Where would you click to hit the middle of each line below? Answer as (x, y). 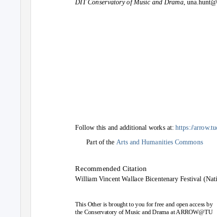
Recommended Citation (111, 169)
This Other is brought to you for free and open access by (144, 204)
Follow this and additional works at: (125, 128)
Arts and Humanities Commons (160, 142)
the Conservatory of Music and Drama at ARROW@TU (144, 212)
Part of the (101, 142)
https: (183, 128)
